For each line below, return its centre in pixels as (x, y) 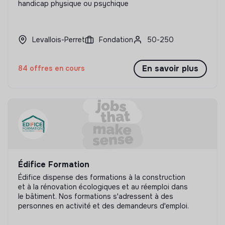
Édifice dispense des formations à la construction (102, 177)
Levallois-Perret (59, 39)
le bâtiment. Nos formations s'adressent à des (96, 196)
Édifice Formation (54, 164)
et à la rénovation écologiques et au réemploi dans (103, 187)
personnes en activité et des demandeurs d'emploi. (103, 206)
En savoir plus (170, 68)
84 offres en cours (51, 69)
